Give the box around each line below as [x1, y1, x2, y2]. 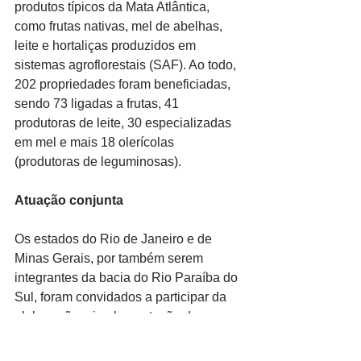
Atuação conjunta [15, 193, 123, 208]
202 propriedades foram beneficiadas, [15, 77, 234, 92]
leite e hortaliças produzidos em [15, 39, 199, 53]
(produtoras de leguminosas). [15, 155, 181, 169]
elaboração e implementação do [15, 309, 201, 324]
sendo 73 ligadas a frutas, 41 [15, 97, 182, 111]
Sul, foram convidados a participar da [15, 290, 230, 305]
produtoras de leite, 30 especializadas [15, 116, 234, 131]
